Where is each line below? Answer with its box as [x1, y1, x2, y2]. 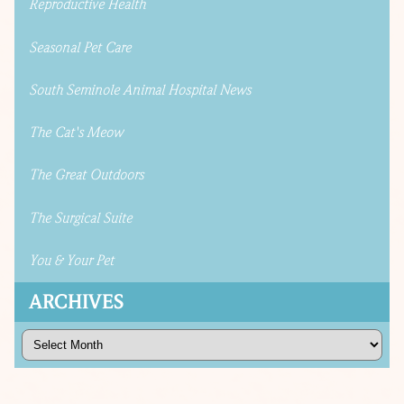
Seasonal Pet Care [29, 38, 131, 57]
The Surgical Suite [29, 208, 132, 227]
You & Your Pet [29, 252, 114, 271]
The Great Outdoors [29, 166, 143, 185]
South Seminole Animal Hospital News [29, 80, 251, 99]
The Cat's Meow [29, 124, 123, 142]
